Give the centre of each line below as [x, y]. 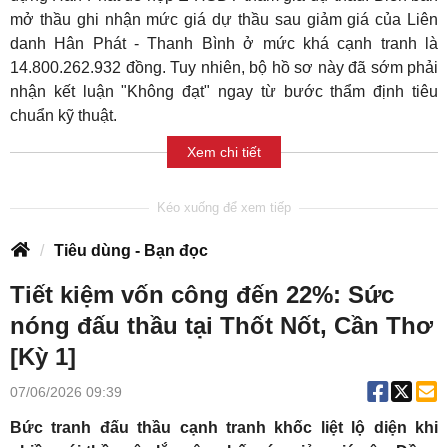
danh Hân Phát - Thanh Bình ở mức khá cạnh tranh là [224, 44]
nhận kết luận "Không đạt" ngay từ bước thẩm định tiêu [224, 92]
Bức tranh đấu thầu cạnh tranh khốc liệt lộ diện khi [224, 428]
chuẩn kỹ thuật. [63, 116]
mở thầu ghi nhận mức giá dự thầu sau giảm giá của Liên [224, 20]
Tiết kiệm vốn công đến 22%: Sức [202, 295]
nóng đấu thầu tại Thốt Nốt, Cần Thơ [221, 326]
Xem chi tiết [224, 151]
